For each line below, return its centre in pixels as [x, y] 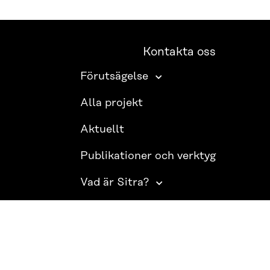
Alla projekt [112, 103]
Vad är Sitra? [115, 183]
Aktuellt [102, 130]
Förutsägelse [115, 77]
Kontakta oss [180, 52]
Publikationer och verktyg [148, 156]
